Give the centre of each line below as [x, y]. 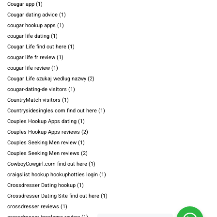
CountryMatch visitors [34, 100]
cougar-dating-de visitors [37, 90]
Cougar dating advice [32, 15]
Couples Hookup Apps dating [42, 122]
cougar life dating [28, 36]
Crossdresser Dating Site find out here [53, 196]
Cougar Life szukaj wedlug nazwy [47, 79]
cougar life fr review [31, 58]
